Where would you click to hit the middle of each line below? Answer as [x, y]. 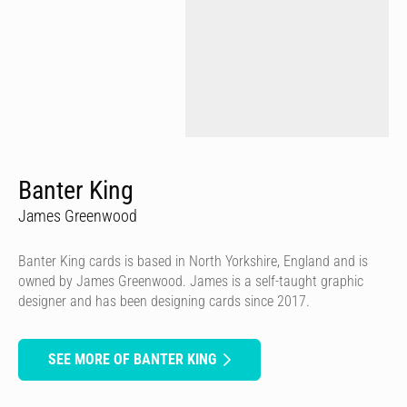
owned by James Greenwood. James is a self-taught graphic [191, 281]
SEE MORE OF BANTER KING [132, 359]
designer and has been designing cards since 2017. [164, 301]
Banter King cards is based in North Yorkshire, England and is [193, 261]
